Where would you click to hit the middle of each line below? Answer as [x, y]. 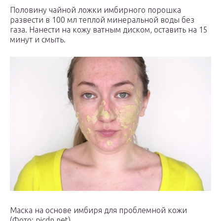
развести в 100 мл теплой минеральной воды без [102, 20]
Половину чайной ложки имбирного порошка [95, 10]
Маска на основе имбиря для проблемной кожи [98, 210]
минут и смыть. [38, 40]
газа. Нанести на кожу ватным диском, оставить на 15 [109, 30]
